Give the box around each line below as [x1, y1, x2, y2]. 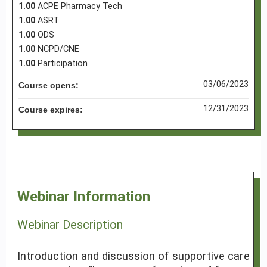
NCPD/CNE [38, 44, 79, 55]
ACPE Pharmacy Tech [38, 1, 122, 12]
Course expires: [18, 105, 85, 115]
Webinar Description [17, 218, 123, 232]
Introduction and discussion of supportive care [17, 250, 250, 263]
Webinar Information [17, 188, 150, 206]
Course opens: [18, 80, 81, 91]
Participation [38, 58, 88, 69]
